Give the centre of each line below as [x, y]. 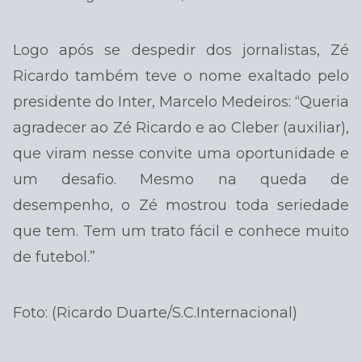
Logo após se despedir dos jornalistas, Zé [181, 51]
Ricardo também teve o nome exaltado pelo [181, 76]
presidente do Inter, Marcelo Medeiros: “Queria [181, 102]
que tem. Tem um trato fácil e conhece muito [181, 232]
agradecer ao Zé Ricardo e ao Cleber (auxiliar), [181, 128]
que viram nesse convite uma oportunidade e [181, 154]
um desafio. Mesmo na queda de [181, 180]
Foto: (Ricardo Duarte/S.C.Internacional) [155, 312]
